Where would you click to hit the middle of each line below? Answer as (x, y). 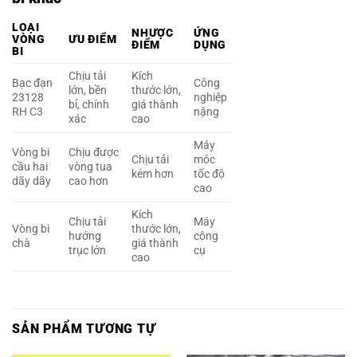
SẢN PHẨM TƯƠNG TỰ (84, 328)
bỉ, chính (89, 104)
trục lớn (88, 250)
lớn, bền (88, 90)
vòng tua (91, 167)
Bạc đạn (32, 83)
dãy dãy (31, 181)
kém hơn (153, 174)
